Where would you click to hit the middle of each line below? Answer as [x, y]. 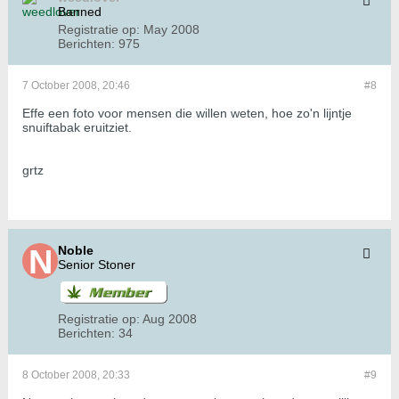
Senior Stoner [97, 265]
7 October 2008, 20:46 [76, 86]
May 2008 [171, 30]
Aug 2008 [170, 319]
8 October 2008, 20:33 [76, 375]
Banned [80, 12]
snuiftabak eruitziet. [77, 128]
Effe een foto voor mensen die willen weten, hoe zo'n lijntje [187, 114]
